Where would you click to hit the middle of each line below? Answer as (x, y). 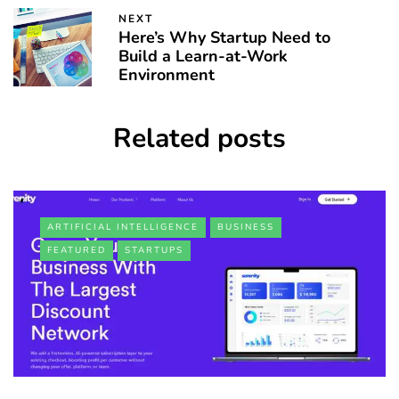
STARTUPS (154, 250)
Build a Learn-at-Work (203, 56)
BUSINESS (246, 227)
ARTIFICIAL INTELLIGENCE (123, 227)
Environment (167, 74)
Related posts (199, 138)
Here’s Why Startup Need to (224, 37)
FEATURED (77, 250)
